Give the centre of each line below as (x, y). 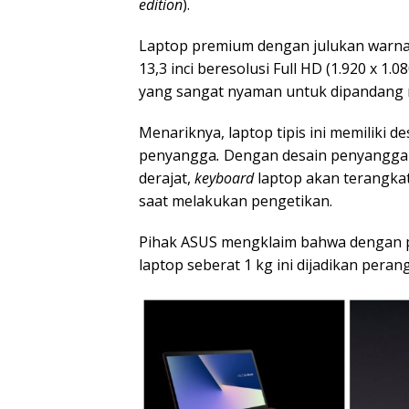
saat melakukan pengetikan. (236, 201)
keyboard (224, 178)
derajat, (167, 178)
